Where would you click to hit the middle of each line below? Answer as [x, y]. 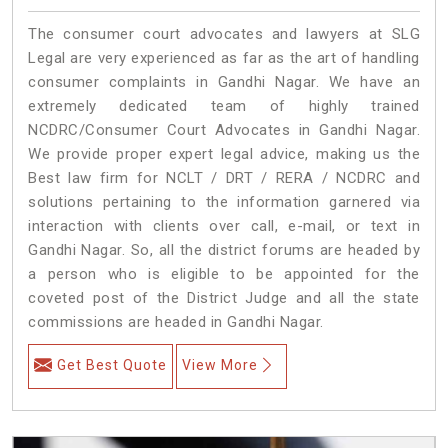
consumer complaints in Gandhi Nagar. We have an [224, 81]
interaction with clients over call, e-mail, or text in [224, 225]
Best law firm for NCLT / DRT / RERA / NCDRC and [224, 177]
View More [220, 364]
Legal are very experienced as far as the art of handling [224, 57]
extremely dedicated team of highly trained [224, 105]
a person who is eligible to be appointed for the [224, 273]
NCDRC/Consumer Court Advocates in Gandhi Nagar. [224, 129]
